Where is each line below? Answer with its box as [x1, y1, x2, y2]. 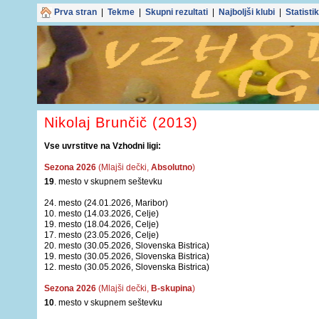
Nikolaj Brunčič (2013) [44, 115, 198, 130]
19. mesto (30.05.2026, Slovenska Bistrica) [44, 251, 209, 261]
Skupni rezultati [145, 7, 208, 17]
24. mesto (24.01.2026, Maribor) [44, 198, 168, 208]
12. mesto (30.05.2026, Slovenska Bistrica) [44, 262, 209, 272]
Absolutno [151, 162, 192, 172]
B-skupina [151, 283, 192, 293]
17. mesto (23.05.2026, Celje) [44, 230, 159, 240]
